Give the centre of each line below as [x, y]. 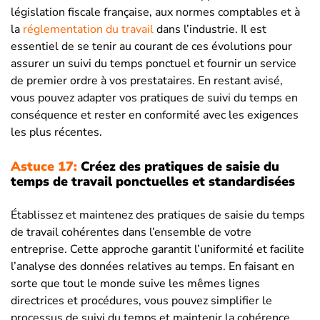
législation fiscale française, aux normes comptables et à [155, 12]
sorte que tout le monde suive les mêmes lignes [135, 284]
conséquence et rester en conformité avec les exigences [155, 115]
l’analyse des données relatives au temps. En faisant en [152, 267]
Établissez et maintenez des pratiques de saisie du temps [158, 215]
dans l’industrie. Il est [210, 30]
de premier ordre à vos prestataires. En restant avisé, [147, 81]
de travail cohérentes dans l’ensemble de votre [131, 232]
